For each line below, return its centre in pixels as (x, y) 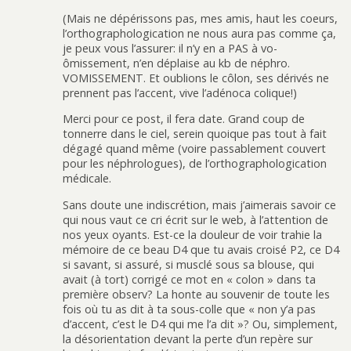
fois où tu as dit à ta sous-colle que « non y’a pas (189, 309)
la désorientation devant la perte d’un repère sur (188, 338)
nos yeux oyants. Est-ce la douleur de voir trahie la (192, 234)
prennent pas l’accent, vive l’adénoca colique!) (180, 92)
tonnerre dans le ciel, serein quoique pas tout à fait (195, 134)
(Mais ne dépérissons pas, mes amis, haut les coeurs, (200, 18)
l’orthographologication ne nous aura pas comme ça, (199, 33)
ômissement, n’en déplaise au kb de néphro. (176, 63)
